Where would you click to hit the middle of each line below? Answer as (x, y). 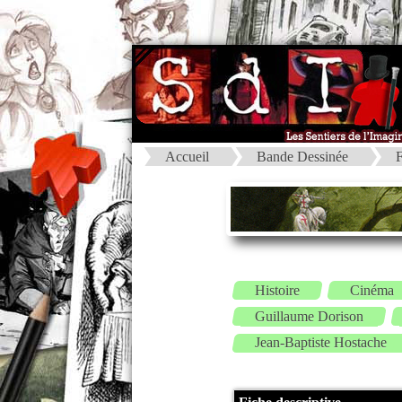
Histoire (277, 290)
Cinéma (372, 290)
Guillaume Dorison (309, 316)
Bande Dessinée (302, 156)
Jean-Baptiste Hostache (321, 343)
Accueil (187, 156)
